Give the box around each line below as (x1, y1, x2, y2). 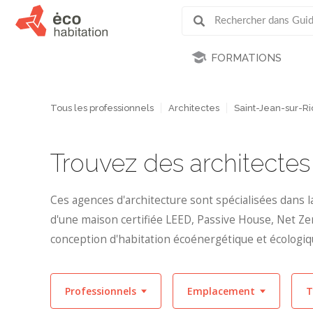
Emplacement (187, 284, 255, 298)
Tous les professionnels (50, 102, 154, 113)
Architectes (168, 102, 219, 113)
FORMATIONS (210, 52, 282, 64)
